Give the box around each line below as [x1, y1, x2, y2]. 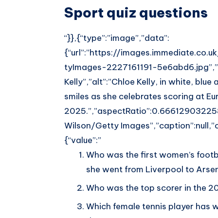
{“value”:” [64, 134, 101, 145]
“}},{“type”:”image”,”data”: [64, 32, 169, 43]
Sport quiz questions [64, 4, 208, 21]
